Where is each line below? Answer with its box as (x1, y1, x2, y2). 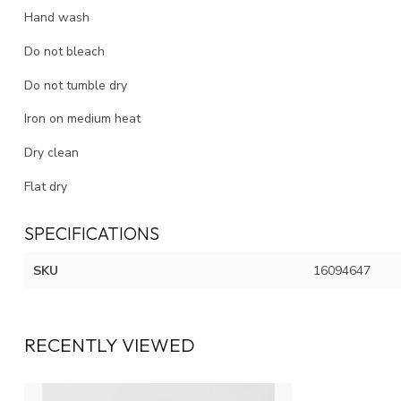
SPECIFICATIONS (24, 221, 159, 244)
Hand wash (24, 8, 93, 26)
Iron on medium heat (24, 110, 141, 128)
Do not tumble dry (24, 76, 127, 94)
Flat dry (24, 177, 67, 195)
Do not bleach (24, 42, 105, 60)
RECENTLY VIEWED (24, 332, 195, 356)
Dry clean (24, 144, 79, 162)
